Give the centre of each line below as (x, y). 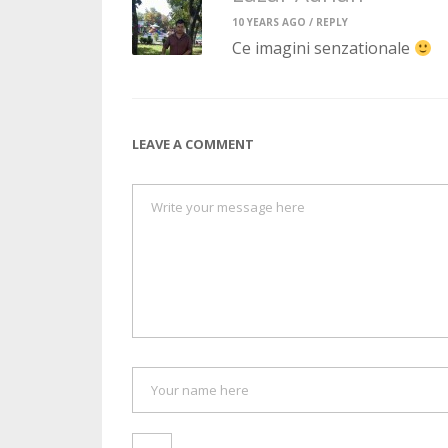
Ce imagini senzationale (323, 47)
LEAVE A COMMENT (193, 143)
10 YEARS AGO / (274, 21)
